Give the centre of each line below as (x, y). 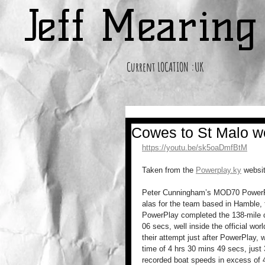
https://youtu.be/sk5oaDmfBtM (195, 148)
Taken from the (169, 170)
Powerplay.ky (219, 170)
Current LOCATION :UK (165, 67)
